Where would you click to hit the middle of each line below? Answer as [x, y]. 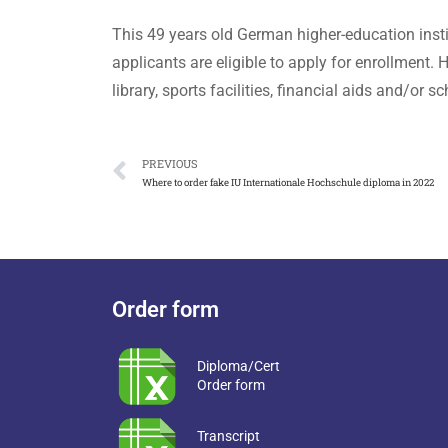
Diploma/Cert [238, 365]
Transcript [228, 435]
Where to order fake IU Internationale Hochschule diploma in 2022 [288, 182]
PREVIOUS [170, 163]
